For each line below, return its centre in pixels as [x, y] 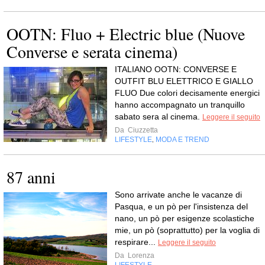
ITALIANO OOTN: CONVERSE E [176, 69]
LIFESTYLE [133, 140]
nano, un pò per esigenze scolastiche [185, 218]
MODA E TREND [182, 140]
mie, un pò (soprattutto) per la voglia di [187, 230]
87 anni [31, 177]
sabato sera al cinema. [159, 117]
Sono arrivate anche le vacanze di [178, 195]
